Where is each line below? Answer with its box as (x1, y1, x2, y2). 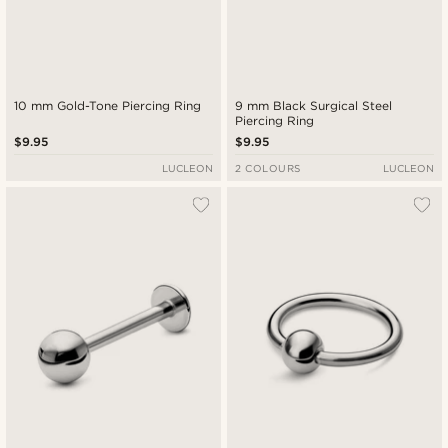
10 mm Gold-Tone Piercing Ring (14, 97, 203, 113)
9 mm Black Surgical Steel (235, 97, 393, 113)
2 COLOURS (235, 161, 301, 174)
